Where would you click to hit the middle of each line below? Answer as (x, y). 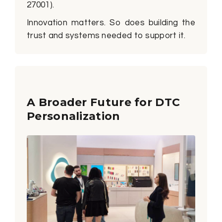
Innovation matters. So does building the (111, 23)
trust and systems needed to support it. (106, 36)
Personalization (74, 116)
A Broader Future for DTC (104, 103)
